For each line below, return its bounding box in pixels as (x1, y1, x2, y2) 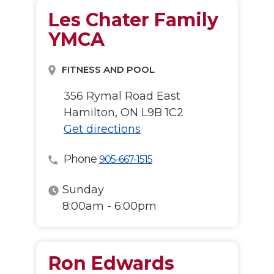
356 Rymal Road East (64, 89, 180, 103)
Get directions (64, 122, 141, 136)
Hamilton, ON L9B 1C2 (64, 106, 183, 119)
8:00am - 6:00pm (62, 199, 157, 213)
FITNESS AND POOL (59, 64, 155, 75)
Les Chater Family (48, 9, 218, 31)
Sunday (62, 183, 104, 196)
